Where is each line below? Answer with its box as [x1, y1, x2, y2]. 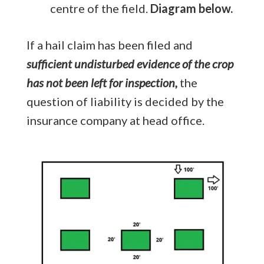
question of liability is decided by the [26, 94, 224, 108]
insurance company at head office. [26, 113, 204, 127]
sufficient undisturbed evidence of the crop [26, 56, 233, 71]
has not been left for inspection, [26, 75, 180, 90]
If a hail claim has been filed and [26, 37, 193, 52]
